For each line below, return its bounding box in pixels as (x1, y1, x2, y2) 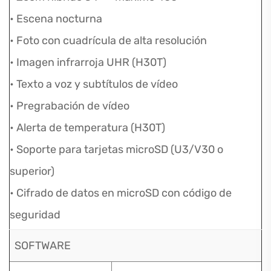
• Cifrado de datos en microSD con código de (10, 186, 232, 200)
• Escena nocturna (10, 12, 102, 25)
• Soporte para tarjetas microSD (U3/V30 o (10, 143, 223, 156)
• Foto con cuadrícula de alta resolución (10, 34, 207, 47)
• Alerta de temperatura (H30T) (10, 121, 165, 134)
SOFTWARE (15, 239, 71, 252)
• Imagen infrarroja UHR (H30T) (10, 56, 166, 69)
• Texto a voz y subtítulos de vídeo (10, 77, 178, 91)
